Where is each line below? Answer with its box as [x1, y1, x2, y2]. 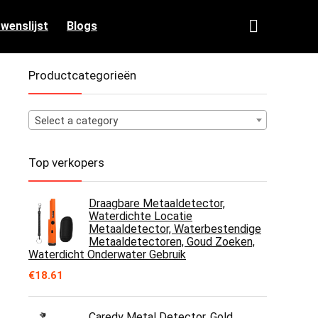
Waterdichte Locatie [89, 209, 192, 223]
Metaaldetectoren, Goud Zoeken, [89, 235, 255, 248]
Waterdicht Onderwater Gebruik [28, 248, 186, 261]
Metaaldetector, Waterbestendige [89, 222, 261, 236]
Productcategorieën [28, 68, 136, 82]
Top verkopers [28, 155, 104, 170]
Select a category [35, 114, 118, 127]
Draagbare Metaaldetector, [89, 197, 225, 210]
